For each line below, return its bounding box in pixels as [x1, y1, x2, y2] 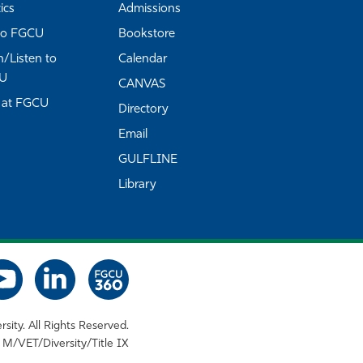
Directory [118, 104, 169, 116]
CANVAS [118, 79, 165, 91]
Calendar [118, 53, 167, 66]
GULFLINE [118, 154, 177, 166]
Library [118, 179, 156, 191]
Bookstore [118, 28, 175, 41]
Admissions [118, 3, 181, 15]
